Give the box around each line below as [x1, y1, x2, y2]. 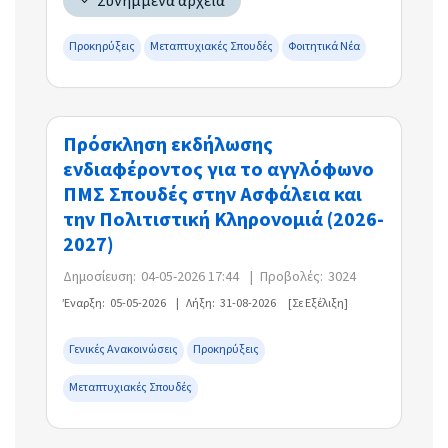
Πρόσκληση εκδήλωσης [63, 131, 273, 160]
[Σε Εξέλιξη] [288, 295, 348, 313]
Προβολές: [260, 267, 323, 288]
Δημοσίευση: [63, 267, 136, 288]
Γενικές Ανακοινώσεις [69, 341, 178, 359]
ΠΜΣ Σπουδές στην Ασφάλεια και [63, 181, 362, 210]
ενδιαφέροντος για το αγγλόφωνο [63, 156, 374, 185]
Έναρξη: [63, 295, 105, 313]
